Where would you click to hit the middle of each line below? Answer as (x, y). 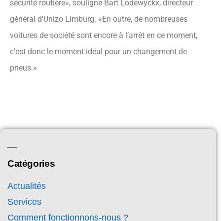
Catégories (31, 164)
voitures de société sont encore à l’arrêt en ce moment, (104, 36)
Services (24, 202)
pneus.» (23, 68)
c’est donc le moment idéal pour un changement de (98, 52)
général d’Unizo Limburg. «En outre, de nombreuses (99, 19)
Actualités (27, 186)
